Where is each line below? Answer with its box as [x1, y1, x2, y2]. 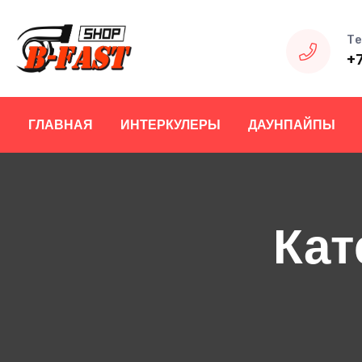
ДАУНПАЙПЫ [248, 116, 335, 134]
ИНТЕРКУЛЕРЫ [120, 116, 221, 134]
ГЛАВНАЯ [28, 116, 93, 134]
